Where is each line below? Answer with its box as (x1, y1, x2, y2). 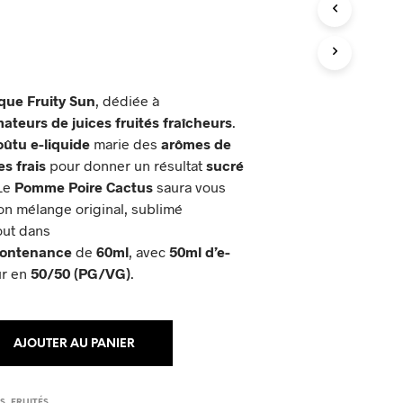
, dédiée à (95, 92, 160, 110)
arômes (161, 135, 211, 153)
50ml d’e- (166, 243, 231, 261)
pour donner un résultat (46, 157, 207, 175)
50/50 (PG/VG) (31, 264, 131, 282)
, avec (129, 243, 166, 261)
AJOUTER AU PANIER (13, 338, 135, 351)
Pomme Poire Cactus (14, 178, 154, 196)
